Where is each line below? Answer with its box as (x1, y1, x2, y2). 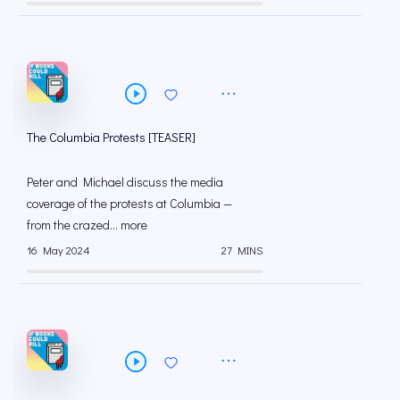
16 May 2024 (27, 242, 90, 257)
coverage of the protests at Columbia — (27, 195, 232, 212)
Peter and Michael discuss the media (27, 173, 223, 191)
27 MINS (221, 242, 262, 257)
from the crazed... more (27, 216, 147, 234)
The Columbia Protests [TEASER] (27, 129, 196, 146)
